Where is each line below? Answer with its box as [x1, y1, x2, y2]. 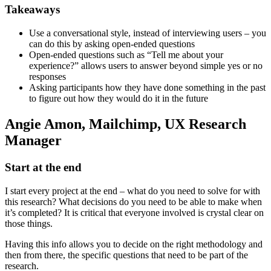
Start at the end [5, 160, 82, 174]
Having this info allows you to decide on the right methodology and [5, 238, 263, 249]
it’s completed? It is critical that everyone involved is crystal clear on [5, 207, 264, 218]
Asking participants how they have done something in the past [29, 82, 266, 93]
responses [29, 71, 66, 82]
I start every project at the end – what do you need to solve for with [5, 185, 260, 196]
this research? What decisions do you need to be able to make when [5, 196, 262, 207]
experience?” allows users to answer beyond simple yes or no [29, 60, 263, 71]
